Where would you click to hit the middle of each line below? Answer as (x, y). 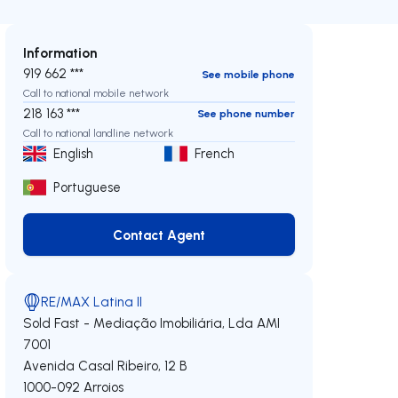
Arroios (104, 387)
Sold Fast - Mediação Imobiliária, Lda (139, 323)
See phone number (246, 113)
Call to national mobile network (96, 93)
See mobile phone (248, 74)
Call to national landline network (99, 132)
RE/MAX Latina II (92, 302)
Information (60, 52)
